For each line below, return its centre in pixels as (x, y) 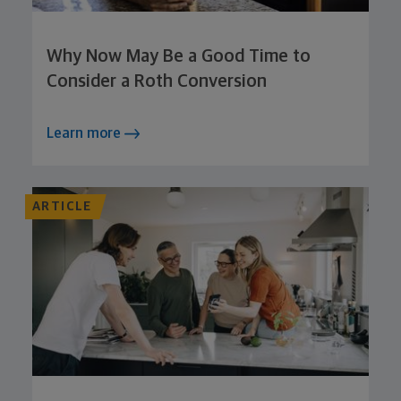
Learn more (85, 133)
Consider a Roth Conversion (157, 81)
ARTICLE (62, 206)
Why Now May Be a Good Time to (179, 56)
